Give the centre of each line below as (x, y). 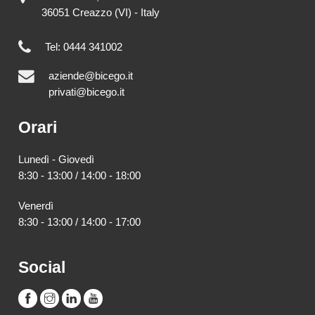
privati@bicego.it (87, 91)
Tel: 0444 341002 (84, 47)
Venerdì (36, 206)
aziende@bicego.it (91, 75)
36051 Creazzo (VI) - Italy (101, 13)
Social (42, 268)
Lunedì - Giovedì (57, 159)
